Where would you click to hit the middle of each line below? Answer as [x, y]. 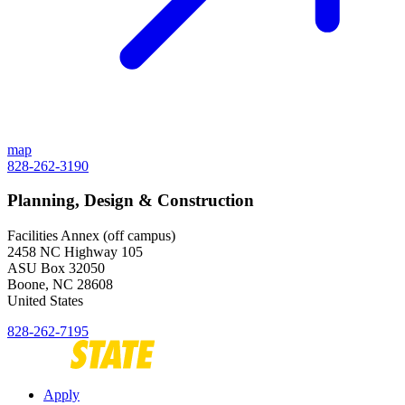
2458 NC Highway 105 [75, 251]
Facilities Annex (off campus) [91, 235]
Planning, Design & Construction [131, 201]
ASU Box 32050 [56, 268]
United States [45, 300]
